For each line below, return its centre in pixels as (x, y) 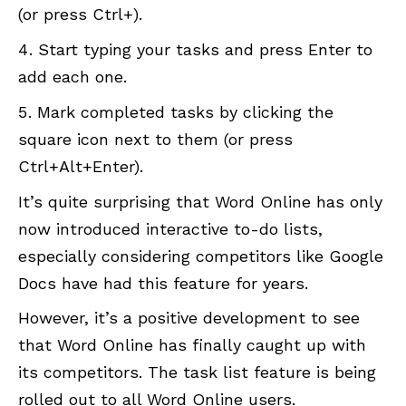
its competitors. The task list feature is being (197, 372)
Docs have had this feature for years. (163, 284)
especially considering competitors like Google (201, 256)
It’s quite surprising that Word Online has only (200, 202)
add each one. (72, 77)
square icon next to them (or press (155, 140)
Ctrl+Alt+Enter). (81, 167)
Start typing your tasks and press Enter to (205, 50)
